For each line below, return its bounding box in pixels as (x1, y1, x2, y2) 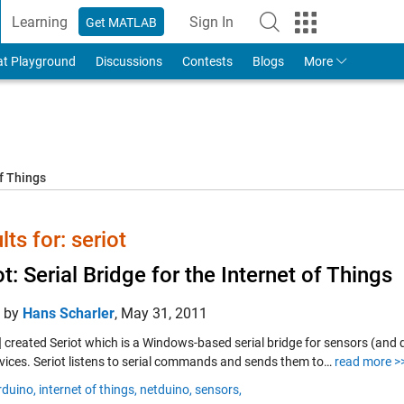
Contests (181, 54, 233, 69)
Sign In (189, 13, 234, 31)
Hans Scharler (23, 305, 115, 322)
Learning (12, 13, 69, 31)
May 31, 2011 (121, 305, 207, 322)
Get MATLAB (86, 14, 158, 30)
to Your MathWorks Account (210, 23, 389, 40)
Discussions (95, 54, 162, 69)
